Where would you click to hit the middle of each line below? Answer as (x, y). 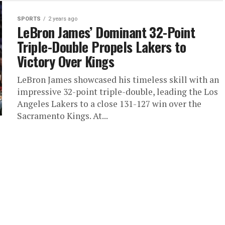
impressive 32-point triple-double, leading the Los (118, 91)
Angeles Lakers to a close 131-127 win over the (109, 103)
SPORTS (29, 19)
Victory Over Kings (66, 61)
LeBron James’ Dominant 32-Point (106, 32)
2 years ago (63, 19)
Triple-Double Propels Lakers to (102, 46)
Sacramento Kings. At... (63, 116)
